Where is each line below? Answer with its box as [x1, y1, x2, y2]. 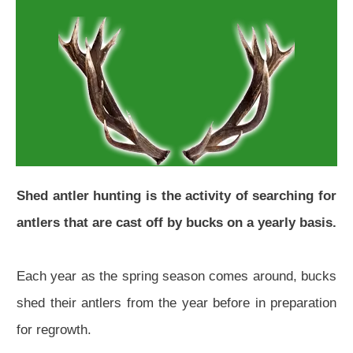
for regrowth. [17, 322, 91, 338]
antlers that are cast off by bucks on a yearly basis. [17, 215, 336, 231]
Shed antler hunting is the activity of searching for [17, 188, 336, 204]
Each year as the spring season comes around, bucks [17, 269, 336, 284]
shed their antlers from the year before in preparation [17, 295, 336, 311]
